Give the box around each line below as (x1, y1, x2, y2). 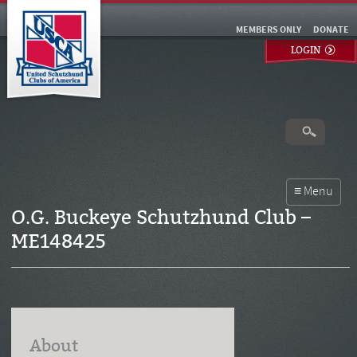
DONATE (313, 25, 349, 35)
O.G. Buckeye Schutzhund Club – (10, 206, 311, 229)
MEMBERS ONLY (236, 25, 301, 35)
